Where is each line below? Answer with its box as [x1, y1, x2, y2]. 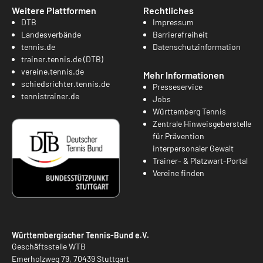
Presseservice [153, 81, 203, 92]
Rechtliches [143, 4, 194, 16]
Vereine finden [153, 167, 204, 178]
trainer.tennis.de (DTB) [21, 53, 103, 64]
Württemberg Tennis [153, 106, 226, 116]
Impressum [153, 16, 194, 27]
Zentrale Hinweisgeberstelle [153, 118, 251, 129]
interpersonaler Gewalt [153, 143, 234, 153]
